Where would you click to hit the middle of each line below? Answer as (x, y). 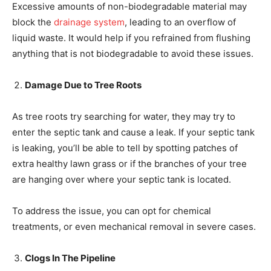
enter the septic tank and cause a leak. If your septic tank (133, 132)
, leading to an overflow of (180, 22)
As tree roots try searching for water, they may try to (124, 116)
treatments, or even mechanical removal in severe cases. (135, 227)
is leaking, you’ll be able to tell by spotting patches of (125, 148)
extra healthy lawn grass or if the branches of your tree (129, 164)
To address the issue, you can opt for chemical (112, 211)
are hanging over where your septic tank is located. (123, 179)
